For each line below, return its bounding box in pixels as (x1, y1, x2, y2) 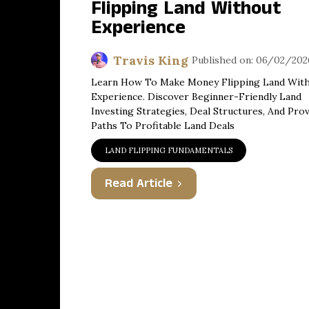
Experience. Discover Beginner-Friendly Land (91, 90, 301, 103)
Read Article (105, 175, 172, 192)
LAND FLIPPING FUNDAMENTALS (105, 146, 232, 155)
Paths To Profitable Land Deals (91, 119, 235, 132)
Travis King (113, 52, 188, 68)
